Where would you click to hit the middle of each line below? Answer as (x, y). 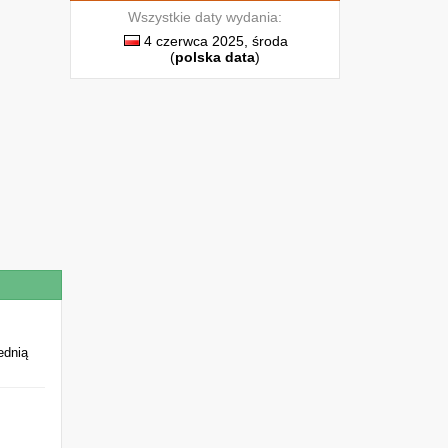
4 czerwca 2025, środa (214, 41)
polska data (215, 57)
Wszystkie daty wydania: (205, 17)
